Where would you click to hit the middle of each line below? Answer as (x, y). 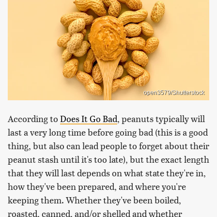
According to (34, 119)
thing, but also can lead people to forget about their (108, 146)
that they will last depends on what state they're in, (107, 173)
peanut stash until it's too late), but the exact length (108, 159)
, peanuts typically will (161, 119)
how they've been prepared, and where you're (97, 186)
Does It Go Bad (89, 119)
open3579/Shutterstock (174, 93)
